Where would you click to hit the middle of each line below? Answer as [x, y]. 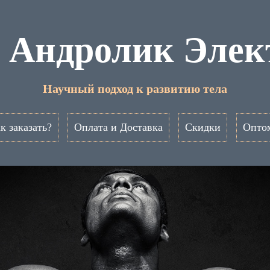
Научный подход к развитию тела [135, 89]
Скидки [202, 127]
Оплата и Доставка [118, 127]
